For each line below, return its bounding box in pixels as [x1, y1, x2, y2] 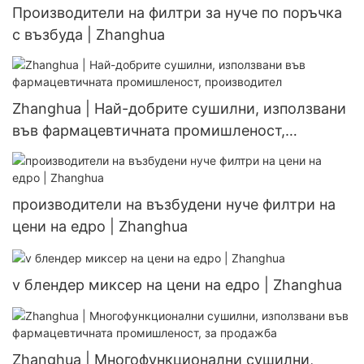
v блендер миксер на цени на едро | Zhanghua [12, 276, 342, 294]
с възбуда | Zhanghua [12, 25, 165, 43]
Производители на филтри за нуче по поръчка [12, 3, 342, 21]
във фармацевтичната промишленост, [12, 121, 285, 139]
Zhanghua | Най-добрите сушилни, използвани [12, 99, 346, 117]
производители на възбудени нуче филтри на [12, 196, 336, 214]
